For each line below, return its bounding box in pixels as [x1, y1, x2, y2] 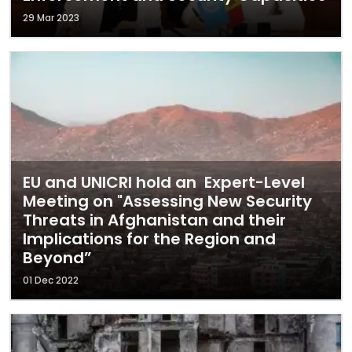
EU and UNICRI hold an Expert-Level [23, 171, 305, 193]
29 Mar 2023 [23, 11, 79, 24]
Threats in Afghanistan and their [23, 209, 286, 231]
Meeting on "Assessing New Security [23, 190, 312, 212]
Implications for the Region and [23, 228, 276, 250]
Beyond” [23, 247, 92, 269]
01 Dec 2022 [23, 273, 79, 287]
